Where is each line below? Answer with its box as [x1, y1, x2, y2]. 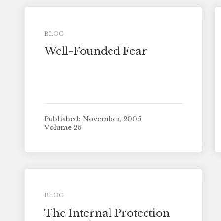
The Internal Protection [44, 206, 170, 220]
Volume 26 [44, 123, 82, 132]
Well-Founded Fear [44, 44, 147, 58]
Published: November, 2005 [44, 114, 141, 123]
